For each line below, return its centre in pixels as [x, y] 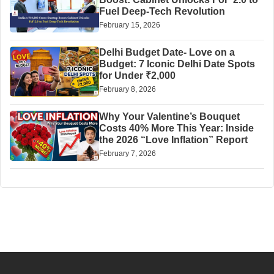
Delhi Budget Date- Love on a [167, 53]
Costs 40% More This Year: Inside [176, 128]
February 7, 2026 [127, 154]
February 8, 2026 [127, 90]
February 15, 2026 [129, 25]
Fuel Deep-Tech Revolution [162, 12]
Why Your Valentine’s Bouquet [169, 117]
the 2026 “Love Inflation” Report [173, 140]
